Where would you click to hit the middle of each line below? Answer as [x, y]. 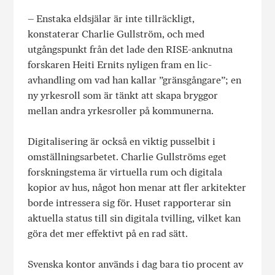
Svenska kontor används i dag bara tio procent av [135, 265]
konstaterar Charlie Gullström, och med [116, 34]
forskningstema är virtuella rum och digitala [125, 172]
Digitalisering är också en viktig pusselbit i [121, 142]
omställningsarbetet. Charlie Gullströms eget [127, 157]
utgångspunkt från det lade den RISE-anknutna [130, 50]
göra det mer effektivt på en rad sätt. [107, 234]
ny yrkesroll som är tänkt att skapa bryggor [122, 96]
